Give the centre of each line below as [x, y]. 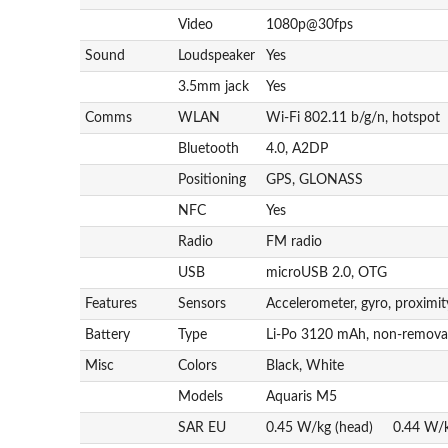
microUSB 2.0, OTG [327, 272]
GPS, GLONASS [315, 179]
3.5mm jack [214, 86]
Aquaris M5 [302, 396]
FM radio [294, 241]
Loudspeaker [217, 55]
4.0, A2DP [297, 148]
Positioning [212, 179]
